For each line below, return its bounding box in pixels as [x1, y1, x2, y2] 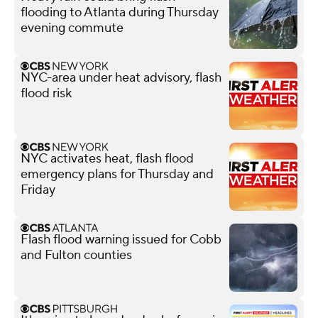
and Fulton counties [21, 246, 132, 263]
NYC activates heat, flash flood [21, 150, 194, 167]
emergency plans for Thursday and [21, 165, 214, 182]
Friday [21, 181, 55, 198]
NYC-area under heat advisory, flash [21, 69, 221, 86]
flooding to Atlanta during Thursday [21, 4, 219, 21]
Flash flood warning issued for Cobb [21, 231, 221, 248]
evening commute [21, 19, 124, 36]
